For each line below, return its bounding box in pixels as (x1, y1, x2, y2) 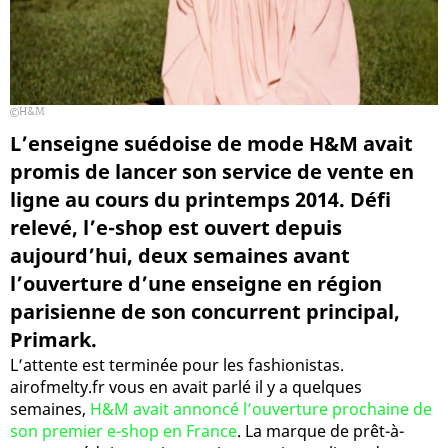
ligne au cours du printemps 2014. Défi (10, 185, 391, 213)
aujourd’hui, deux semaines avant (10, 241, 350, 269)
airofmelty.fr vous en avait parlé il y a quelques (10, 375, 362, 398)
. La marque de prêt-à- (237, 419, 404, 442)
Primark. (10, 325, 97, 353)
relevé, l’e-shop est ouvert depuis (10, 213, 342, 241)
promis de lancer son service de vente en (10, 157, 414, 185)
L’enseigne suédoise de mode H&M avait (10, 129, 413, 157)
